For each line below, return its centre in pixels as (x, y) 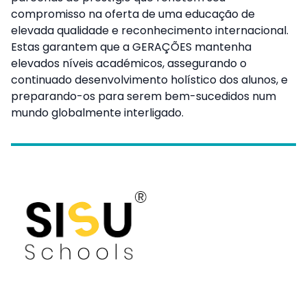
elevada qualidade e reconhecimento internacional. (150, 30)
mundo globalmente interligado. (97, 113)
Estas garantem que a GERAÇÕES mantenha (131, 47)
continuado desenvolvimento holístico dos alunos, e (149, 80)
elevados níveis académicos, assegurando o (129, 63)
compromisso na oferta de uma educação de (133, 14)
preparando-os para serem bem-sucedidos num (144, 96)
